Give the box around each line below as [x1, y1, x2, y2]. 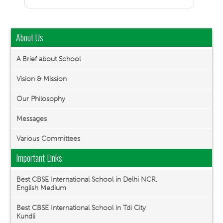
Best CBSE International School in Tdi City [16, 204, 146, 212]
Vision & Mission [16, 75, 67, 83]
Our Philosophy [16, 95, 66, 103]
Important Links [16, 151, 63, 164]
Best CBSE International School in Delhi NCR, [16, 175, 158, 184]
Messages [16, 114, 47, 123]
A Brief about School [16, 55, 81, 63]
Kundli [16, 212, 36, 221]
